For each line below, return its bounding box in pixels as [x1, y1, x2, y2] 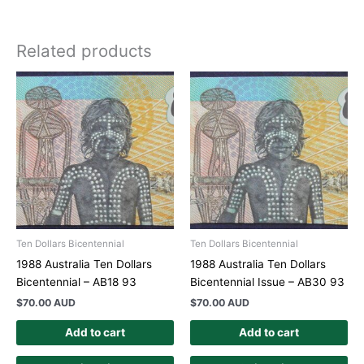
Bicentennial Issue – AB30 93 [190, 275, 344, 289]
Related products [16, 41, 152, 62]
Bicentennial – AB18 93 [16, 275, 136, 289]
